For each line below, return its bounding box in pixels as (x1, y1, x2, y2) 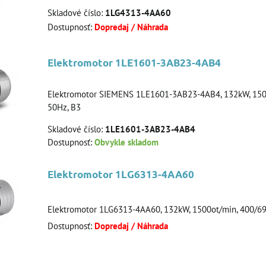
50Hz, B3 (47, 102, 81, 113)
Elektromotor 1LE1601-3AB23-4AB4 (47, 56, 221, 69)
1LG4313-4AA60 (105, 7, 171, 18)
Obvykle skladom (94, 137, 159, 148)
